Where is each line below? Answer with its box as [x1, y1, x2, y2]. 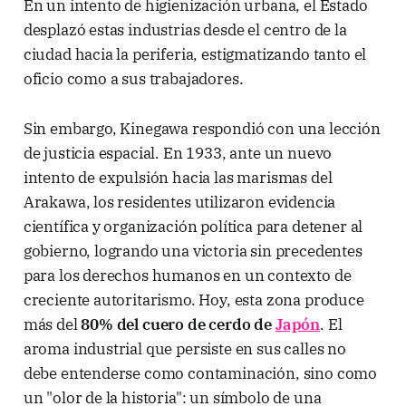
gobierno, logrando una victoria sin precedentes [23, 241, 362, 262]
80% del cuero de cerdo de [81, 314, 275, 335]
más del [23, 314, 82, 335]
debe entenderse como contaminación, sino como [23, 363, 378, 384]
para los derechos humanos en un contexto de [23, 266, 352, 286]
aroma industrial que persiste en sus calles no [23, 339, 346, 360]
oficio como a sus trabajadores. [23, 69, 244, 90]
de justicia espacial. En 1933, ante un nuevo [23, 143, 333, 164]
